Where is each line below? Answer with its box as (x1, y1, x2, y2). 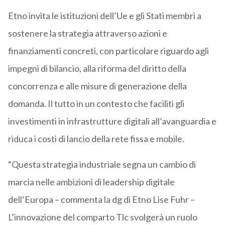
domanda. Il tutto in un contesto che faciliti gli (8, 98, 184, 109)
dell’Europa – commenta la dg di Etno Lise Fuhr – (8, 194, 195, 205)
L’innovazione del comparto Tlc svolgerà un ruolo (8, 211, 197, 223)
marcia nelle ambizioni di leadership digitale (8, 176, 175, 188)
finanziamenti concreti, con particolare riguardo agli (8, 45, 209, 57)
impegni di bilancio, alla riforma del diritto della (8, 63, 186, 74)
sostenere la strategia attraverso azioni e (8, 28, 167, 39)
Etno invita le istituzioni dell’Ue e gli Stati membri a (8, 10, 201, 22)
